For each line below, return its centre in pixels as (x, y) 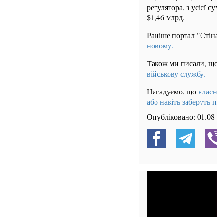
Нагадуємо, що (172, 92)
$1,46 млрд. (166, 17)
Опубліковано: (172, 117)
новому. (160, 46)
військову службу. (176, 74)
